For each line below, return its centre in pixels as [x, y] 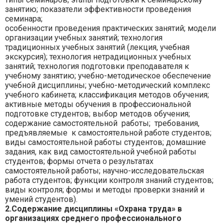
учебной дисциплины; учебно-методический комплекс [107, 85]
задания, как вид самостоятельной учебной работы [101, 152]
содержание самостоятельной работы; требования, [102, 123]
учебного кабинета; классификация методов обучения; [107, 95]
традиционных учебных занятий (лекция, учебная [97, 47]
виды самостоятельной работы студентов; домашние [105, 142]
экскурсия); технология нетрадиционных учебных [98, 57]
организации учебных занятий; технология [84, 38]
